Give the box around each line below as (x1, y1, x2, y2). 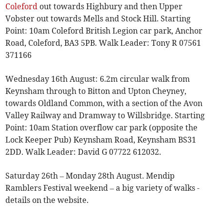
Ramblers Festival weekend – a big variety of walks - (5, 183, 200, 193)
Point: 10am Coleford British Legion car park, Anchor (5, 26, 203, 36)
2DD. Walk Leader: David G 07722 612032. (5, 147, 162, 157)
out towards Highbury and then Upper (37, 1, 183, 12)
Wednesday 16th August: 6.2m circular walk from (5, 74, 190, 84)
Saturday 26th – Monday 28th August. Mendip (5, 171, 175, 181)
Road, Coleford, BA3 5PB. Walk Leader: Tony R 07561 (5, 38, 201, 48)
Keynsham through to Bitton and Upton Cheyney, (5, 86, 187, 96)
